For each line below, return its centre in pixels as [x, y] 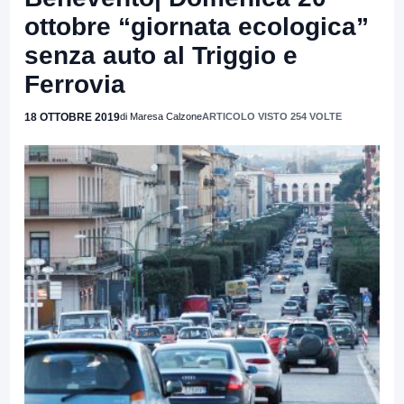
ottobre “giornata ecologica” [197, 26]
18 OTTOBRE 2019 [72, 117]
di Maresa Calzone [161, 116]
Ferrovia [75, 84]
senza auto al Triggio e [161, 55]
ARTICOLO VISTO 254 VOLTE [272, 116]
